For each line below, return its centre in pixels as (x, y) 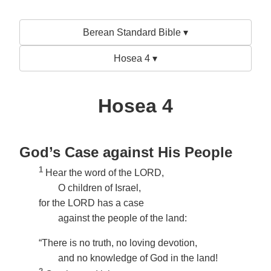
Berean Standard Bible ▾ (135, 32)
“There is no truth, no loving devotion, (118, 243)
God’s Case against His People (126, 152)
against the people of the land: (122, 218)
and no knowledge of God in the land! (138, 258)
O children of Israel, (100, 188)
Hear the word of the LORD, (105, 173)
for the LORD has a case (91, 203)
